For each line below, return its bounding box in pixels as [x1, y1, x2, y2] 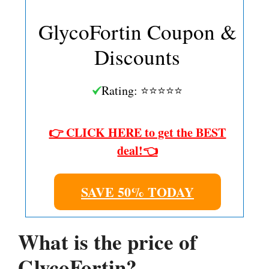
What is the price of [18, 226, 197, 257]
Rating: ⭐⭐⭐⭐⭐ [101, 82, 183, 98]
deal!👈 [117, 141, 158, 159]
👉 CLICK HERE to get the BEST [49, 123, 226, 141]
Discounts [94, 42, 181, 71]
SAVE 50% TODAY [80, 181, 194, 202]
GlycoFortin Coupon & [38, 17, 237, 46]
